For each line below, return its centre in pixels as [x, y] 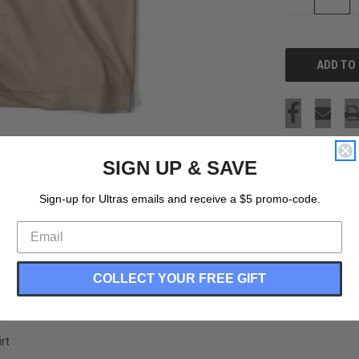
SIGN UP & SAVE [179, 167]
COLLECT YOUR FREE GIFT [179, 278]
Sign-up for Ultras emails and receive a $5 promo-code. [179, 198]
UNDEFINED [323, 28]
